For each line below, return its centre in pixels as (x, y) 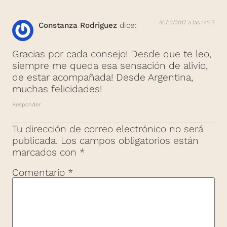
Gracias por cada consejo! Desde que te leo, (112, 54)
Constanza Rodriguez (78, 25)
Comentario (40, 172)
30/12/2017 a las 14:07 (187, 22)
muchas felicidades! (57, 89)
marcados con (46, 153)
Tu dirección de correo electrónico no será (108, 129)
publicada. (35, 141)
